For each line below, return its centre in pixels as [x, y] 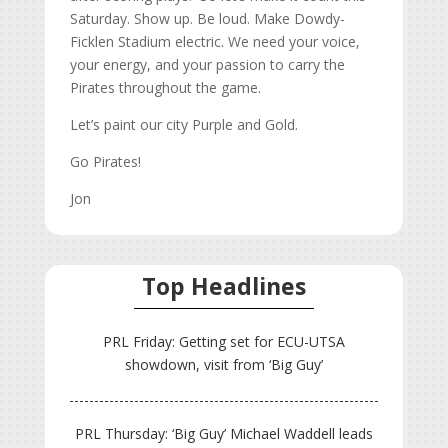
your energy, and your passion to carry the [207, 65]
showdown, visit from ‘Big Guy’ [223, 365]
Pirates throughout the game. [165, 88]
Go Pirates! [105, 162]
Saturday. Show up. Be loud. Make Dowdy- [207, 19]
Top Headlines [223, 286]
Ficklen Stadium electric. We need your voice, [214, 42]
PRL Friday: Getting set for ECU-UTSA [223, 342]
